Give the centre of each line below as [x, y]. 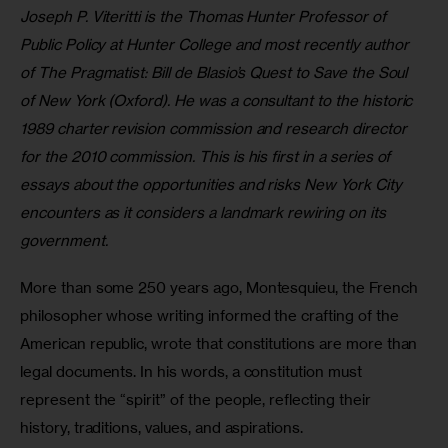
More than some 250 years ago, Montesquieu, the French [221, 288]
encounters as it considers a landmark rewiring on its [205, 212]
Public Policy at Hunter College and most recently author [216, 44]
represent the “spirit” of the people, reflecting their [197, 400]
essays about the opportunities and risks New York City [213, 184]
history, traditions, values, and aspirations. [161, 428]
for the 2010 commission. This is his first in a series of [207, 156]
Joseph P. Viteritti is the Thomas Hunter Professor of [205, 16]
